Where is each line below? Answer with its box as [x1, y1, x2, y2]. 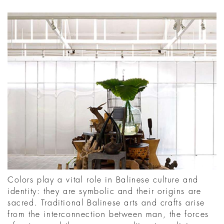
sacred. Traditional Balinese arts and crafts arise [7, 198, 205, 207]
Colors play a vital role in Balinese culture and [7, 175, 198, 184]
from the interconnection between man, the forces [7, 210, 209, 218]
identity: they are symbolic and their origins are [7, 187, 201, 195]
